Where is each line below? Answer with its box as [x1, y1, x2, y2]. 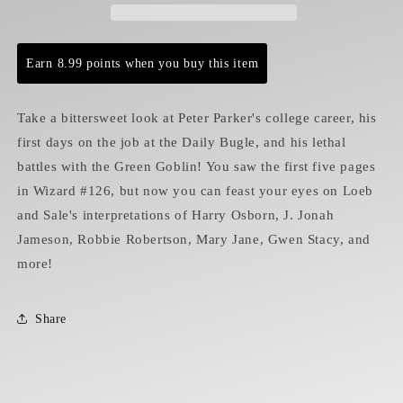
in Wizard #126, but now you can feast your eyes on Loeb [17, 184, 374, 198]
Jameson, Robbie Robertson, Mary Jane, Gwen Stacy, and [17, 232, 371, 246]
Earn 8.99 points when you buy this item [26, 57, 259, 70]
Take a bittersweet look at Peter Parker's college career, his [17, 111, 377, 125]
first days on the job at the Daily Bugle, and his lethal [17, 135, 346, 149]
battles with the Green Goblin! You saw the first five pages [17, 159, 376, 174]
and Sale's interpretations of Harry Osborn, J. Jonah [17, 208, 335, 222]
